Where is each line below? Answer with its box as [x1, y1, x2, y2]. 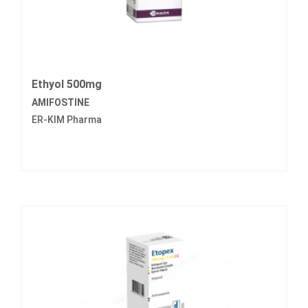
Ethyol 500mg [32, 78, 102, 91]
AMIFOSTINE [32, 97, 89, 109]
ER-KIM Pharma [32, 114, 102, 126]
